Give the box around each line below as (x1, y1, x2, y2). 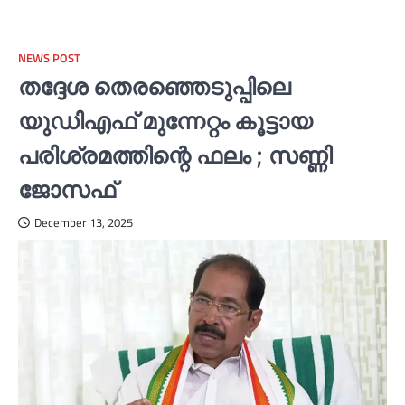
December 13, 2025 (34, 214, 133, 232)
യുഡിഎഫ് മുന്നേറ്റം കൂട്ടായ (18, 107, 313, 136)
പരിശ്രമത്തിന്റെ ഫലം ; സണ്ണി (18, 141, 332, 170)
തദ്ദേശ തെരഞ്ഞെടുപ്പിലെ (18, 72, 290, 101)
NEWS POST (18, 50, 80, 68)
